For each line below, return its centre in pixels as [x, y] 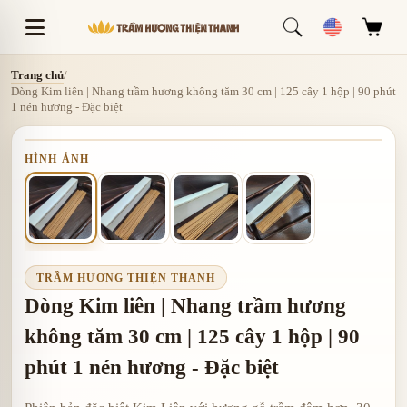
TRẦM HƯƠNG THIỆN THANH [125, 278]
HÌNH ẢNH [57, 159]
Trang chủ [37, 74]
